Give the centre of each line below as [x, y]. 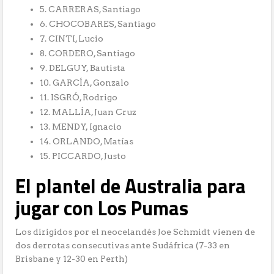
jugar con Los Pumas [102, 208]
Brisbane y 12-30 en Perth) [72, 259]
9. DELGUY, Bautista [83, 68]
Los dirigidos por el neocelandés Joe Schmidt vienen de [135, 232]
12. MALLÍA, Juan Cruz [88, 112]
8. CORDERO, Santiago [88, 54]
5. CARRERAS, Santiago [91, 9]
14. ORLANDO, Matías [87, 142]
